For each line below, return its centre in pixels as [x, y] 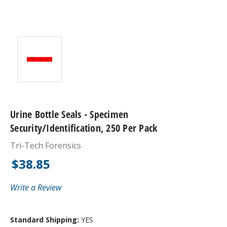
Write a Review [36, 187]
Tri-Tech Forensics [46, 145]
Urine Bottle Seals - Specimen [69, 114]
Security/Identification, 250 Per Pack [84, 128]
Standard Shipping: [46, 219]
